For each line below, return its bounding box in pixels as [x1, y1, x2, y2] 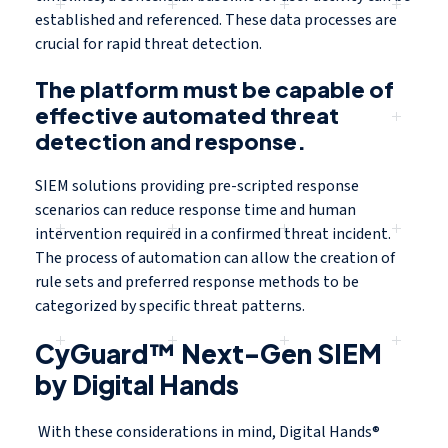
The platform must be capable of [35, 75, 394, 104]
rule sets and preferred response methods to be [35, 271, 359, 294]
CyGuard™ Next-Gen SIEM [35, 337, 382, 371]
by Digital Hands [35, 368, 239, 402]
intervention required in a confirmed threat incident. [35, 223, 391, 246]
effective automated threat [35, 101, 339, 130]
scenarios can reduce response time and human [35, 199, 356, 222]
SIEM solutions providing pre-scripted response [35, 175, 359, 198]
